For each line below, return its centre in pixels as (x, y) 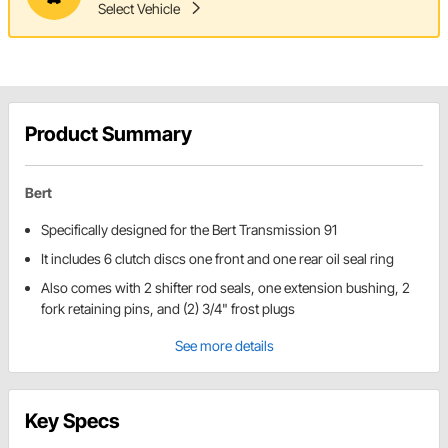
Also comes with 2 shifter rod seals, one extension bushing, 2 (225, 288)
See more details (224, 346)
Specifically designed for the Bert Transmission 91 (189, 230)
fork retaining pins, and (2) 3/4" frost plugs (168, 309)
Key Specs (72, 421)
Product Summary (108, 134)
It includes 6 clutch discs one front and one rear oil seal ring (217, 259)
